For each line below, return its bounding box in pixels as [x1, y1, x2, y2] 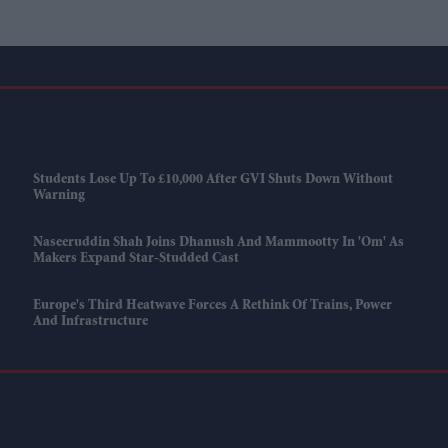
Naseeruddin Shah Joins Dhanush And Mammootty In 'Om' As [32, 236, 404, 251]
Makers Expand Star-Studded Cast [32, 252, 239, 267]
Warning [32, 189, 85, 204]
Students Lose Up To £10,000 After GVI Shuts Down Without [32, 173, 393, 188]
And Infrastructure [32, 315, 148, 330]
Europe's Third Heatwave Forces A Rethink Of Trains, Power [32, 299, 392, 314]
